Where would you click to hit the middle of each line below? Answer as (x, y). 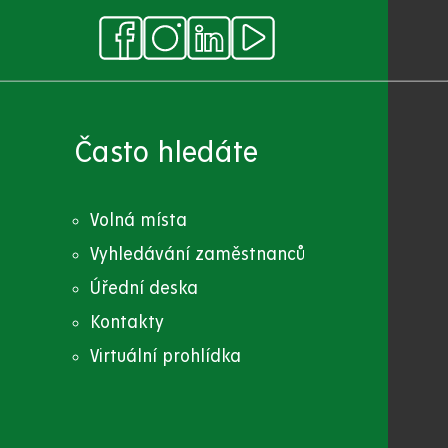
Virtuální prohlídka (165, 357)
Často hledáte (166, 153)
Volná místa (138, 220)
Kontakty (126, 323)
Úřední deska (143, 289)
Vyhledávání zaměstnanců (197, 254)
